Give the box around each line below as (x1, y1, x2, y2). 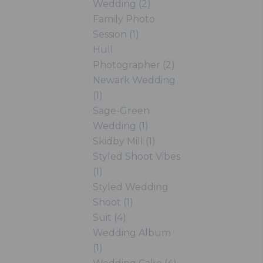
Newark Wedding (92, 75, 176, 86)
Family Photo (92, 14, 155, 25)
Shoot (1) (92, 197, 133, 208)
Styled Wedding (92, 181, 168, 193)
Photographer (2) (92, 59, 175, 70)
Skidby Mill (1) (92, 136, 156, 147)
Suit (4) (92, 212, 126, 223)
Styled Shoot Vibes (92, 151, 180, 162)
